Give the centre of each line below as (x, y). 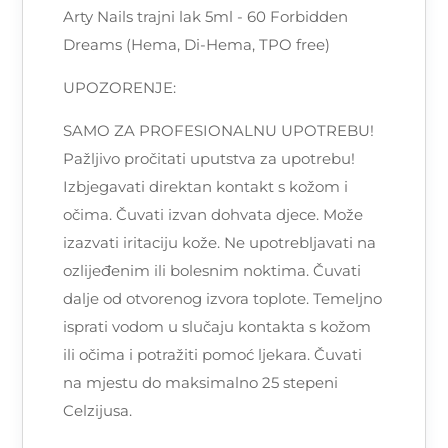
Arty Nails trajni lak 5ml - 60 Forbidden (206, 17)
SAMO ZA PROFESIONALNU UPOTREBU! (219, 131)
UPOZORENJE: (120, 88)
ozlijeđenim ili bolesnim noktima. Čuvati (212, 271)
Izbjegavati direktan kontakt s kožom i (206, 187)
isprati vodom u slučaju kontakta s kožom (217, 327)
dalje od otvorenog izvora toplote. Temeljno (223, 299)
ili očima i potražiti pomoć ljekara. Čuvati (213, 355)
